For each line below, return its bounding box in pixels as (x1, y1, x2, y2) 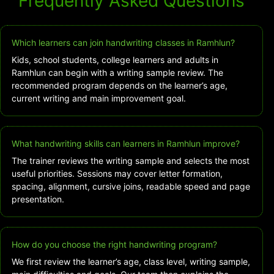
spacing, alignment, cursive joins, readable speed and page (12, 181, 250, 192)
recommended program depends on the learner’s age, (12, 80, 228, 91)
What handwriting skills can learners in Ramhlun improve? (12, 138, 240, 149)
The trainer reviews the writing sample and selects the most (12, 155, 250, 166)
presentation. (12, 194, 64, 205)
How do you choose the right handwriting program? (12, 239, 217, 250)
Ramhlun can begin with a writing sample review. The (12, 67, 223, 78)
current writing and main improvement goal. (12, 93, 186, 104)
